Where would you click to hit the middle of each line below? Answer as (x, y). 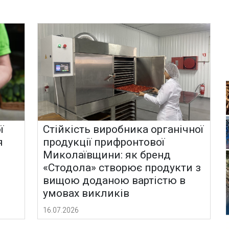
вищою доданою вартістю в (114, 181)
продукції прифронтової (104, 142)
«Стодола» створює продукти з (122, 168)
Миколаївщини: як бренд (107, 155)
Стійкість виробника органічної (123, 130)
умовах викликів (86, 193)
